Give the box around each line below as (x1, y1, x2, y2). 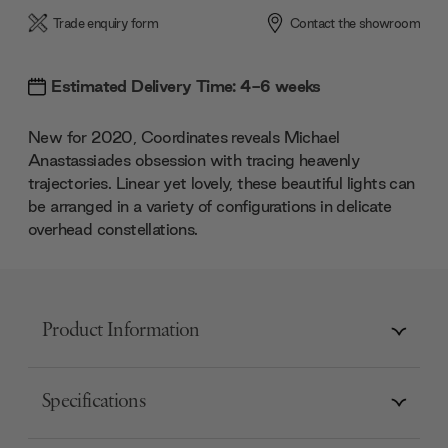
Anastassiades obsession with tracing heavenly (28, 148, 359, 171)
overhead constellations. (28, 217, 198, 240)
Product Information (42, 321, 200, 342)
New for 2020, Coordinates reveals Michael (28, 125, 340, 148)
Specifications (42, 392, 146, 413)
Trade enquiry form (53, 14, 159, 32)
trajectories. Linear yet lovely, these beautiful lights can (28, 171, 415, 194)
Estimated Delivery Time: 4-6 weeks (51, 74, 321, 97)
